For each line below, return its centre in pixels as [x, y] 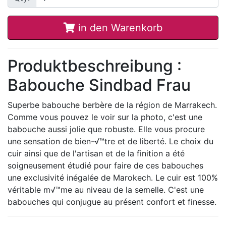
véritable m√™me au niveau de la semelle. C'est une [106, 189]
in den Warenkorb [119, 27]
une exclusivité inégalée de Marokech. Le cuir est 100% [113, 177]
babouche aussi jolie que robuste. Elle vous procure [106, 129]
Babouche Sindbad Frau [99, 85]
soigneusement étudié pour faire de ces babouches [105, 165]
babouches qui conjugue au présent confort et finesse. [112, 202]
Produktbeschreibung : [95, 66]
